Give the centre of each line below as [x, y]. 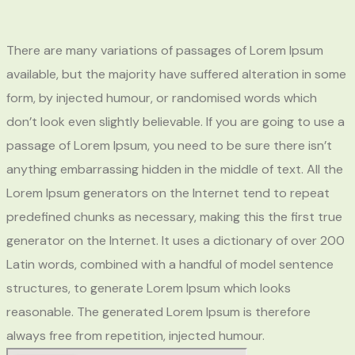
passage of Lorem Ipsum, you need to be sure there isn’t [169, 146]
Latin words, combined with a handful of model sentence [170, 265]
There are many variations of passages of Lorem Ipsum [165, 51]
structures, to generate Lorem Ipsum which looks [149, 288]
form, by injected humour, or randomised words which [162, 98]
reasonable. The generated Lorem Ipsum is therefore [158, 312]
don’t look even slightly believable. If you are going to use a [176, 122]
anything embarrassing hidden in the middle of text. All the [175, 170]
